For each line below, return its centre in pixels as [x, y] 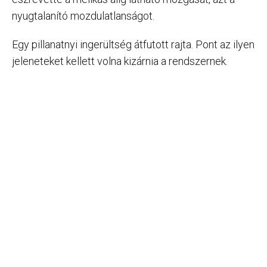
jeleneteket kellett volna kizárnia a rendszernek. [120, 61]
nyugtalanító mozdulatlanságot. [83, 15]
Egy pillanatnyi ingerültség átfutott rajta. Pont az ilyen [133, 44]
